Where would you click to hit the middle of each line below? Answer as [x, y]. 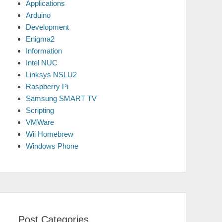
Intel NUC [42, 63]
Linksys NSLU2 [51, 75]
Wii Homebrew [50, 134]
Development [47, 27]
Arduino [38, 15]
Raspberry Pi [47, 86]
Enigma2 [40, 39]
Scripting [40, 110]
